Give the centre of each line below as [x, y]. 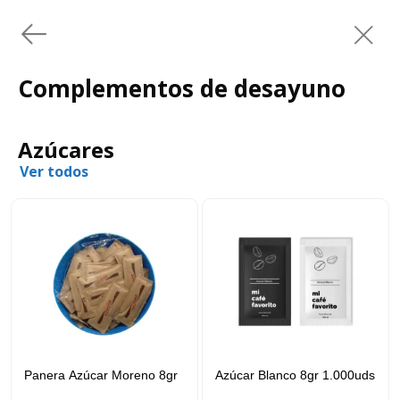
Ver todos [54, 171]
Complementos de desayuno [182, 88]
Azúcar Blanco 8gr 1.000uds [296, 375]
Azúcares [66, 150]
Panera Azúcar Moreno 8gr [101, 375]
